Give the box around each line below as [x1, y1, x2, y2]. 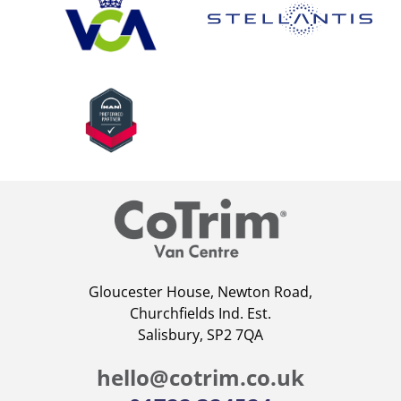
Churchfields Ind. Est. [130, 303, 271, 323]
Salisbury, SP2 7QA [138, 324, 263, 345]
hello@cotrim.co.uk [97, 362, 304, 392]
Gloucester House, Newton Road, [89, 281, 312, 302]
